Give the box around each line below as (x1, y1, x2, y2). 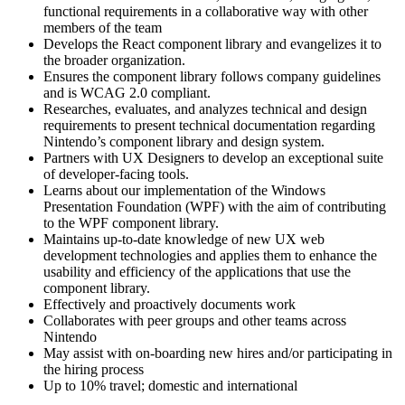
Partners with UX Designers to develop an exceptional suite (43, 149, 383, 165)
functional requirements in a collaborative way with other (43, 3, 368, 19)
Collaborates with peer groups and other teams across (43, 312, 346, 328)
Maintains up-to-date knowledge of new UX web (43, 231, 325, 247)
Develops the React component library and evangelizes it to (43, 35, 381, 52)
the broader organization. (43, 52, 185, 68)
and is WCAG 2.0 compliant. (43, 84, 211, 100)
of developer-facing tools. (43, 165, 189, 182)
